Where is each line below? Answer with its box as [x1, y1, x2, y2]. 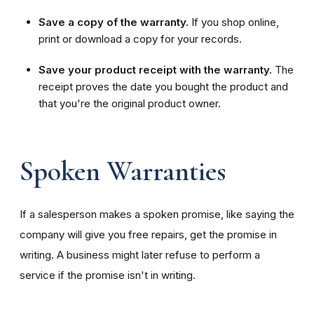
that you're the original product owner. [39, 96, 221, 110]
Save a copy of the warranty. [39, 15, 191, 29]
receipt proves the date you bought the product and [39, 79, 288, 93]
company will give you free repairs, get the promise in [20, 227, 277, 241]
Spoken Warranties [20, 153, 226, 188]
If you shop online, [191, 15, 279, 29]
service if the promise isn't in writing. [20, 268, 196, 282]
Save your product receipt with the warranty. [39, 62, 275, 76]
